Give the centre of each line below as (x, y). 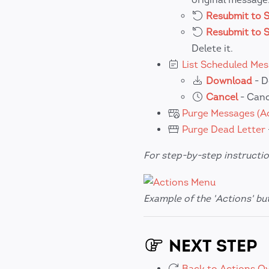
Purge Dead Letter (224, 129)
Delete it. (212, 48)
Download (229, 81)
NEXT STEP (211, 245)
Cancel (222, 97)
